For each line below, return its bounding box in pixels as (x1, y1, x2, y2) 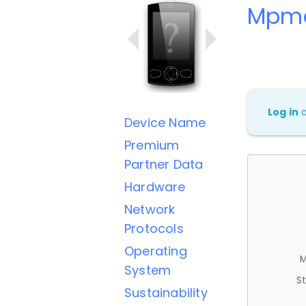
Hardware (124, 178, 186, 195)
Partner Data (124, 156, 204, 173)
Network (124, 201, 176, 218)
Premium (124, 137, 180, 154)
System (124, 262, 171, 279)
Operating (124, 242, 187, 260)
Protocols (124, 220, 184, 237)
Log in (268, 105, 299, 119)
